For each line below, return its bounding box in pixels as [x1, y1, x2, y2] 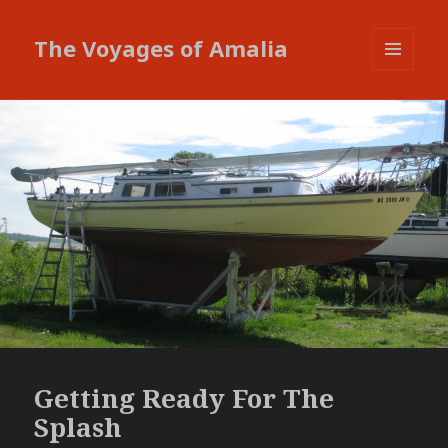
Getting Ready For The [34, 379, 335, 416]
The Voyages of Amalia [34, 33, 289, 64]
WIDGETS [372, 103, 431, 121]
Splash [34, 408, 123, 445]
